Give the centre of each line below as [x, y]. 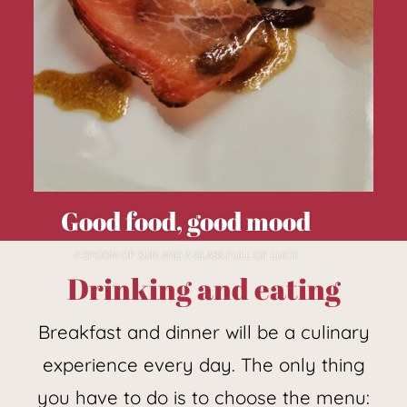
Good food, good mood [186, 222]
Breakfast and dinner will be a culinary [203, 333]
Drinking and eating [203, 289]
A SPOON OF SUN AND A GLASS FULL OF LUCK [186, 254]
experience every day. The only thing [203, 365]
